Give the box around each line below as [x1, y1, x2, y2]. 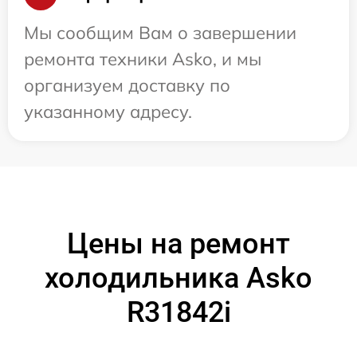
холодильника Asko [45, 261, 312, 295]
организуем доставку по [24, 73, 230, 96]
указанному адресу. [24, 100, 192, 123]
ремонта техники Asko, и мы [24, 47, 261, 70]
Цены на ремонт [67, 226, 290, 261]
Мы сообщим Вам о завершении [24, 21, 296, 44]
